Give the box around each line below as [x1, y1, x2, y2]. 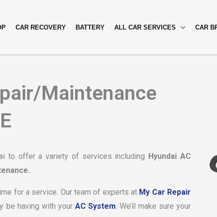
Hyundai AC [145, 152, 191, 161]
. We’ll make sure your [115, 201, 191, 211]
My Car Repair [139, 187, 191, 197]
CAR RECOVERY [15, 23, 66, 31]
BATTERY [76, 23, 105, 31]
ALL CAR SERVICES [114, 23, 176, 31]
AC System [75, 201, 116, 211]
